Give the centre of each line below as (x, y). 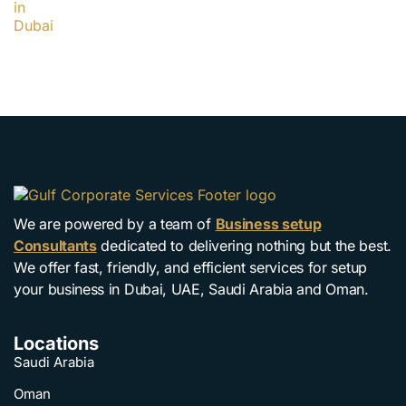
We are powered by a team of (115, 223)
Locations (56, 343)
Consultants (55, 245)
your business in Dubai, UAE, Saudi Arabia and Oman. (191, 289)
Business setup (268, 223)
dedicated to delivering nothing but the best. (244, 245)
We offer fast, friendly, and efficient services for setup (190, 267)
